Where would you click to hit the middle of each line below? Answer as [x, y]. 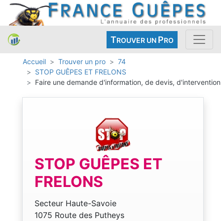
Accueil [34, 62]
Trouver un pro [82, 62]
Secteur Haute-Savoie [75, 203]
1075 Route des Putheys [79, 215]
